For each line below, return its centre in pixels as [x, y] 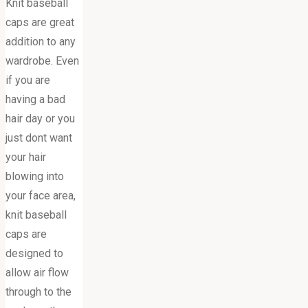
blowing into [35, 176]
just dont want [39, 137]
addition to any [41, 41]
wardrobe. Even [42, 60]
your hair [26, 157]
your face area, [41, 195]
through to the [38, 291]
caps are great [40, 22]
